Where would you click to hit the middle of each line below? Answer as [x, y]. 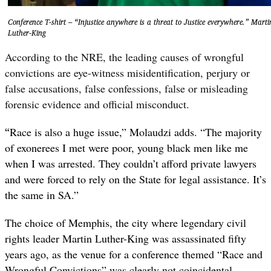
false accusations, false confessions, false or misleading [126, 88]
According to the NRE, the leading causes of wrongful [124, 57]
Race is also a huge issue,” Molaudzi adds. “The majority [136, 132]
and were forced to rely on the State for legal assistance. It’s [135, 179]
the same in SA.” [42, 194]
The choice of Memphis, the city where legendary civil [126, 222]
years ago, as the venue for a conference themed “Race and [134, 254]
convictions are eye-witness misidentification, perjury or [127, 72]
